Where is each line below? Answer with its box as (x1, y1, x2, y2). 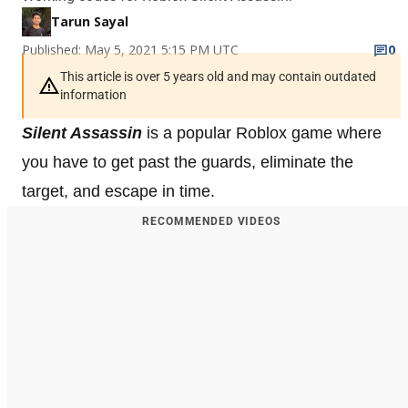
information (60, 87, 127, 102)
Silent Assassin (22, 123, 142, 142)
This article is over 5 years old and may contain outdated (60, 68, 376, 84)
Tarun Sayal (51, 12, 128, 30)
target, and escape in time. (22, 181, 215, 200)
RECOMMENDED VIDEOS (142, 214, 280, 228)
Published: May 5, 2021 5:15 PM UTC (22, 40, 239, 58)
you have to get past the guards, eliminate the (22, 152, 353, 171)
